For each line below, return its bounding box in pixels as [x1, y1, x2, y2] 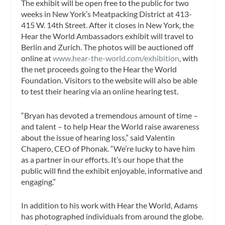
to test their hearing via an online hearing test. [21, 86, 179, 96]
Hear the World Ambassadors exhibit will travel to [21, 31, 194, 41]
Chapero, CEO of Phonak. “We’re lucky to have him [21, 143, 195, 153]
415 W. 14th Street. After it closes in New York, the [21, 20, 194, 30]
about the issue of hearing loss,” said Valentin [21, 132, 175, 142]
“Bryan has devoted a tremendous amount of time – [21, 110, 198, 120]
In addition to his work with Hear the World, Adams [21, 200, 198, 210]
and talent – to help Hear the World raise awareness [21, 121, 200, 131]
